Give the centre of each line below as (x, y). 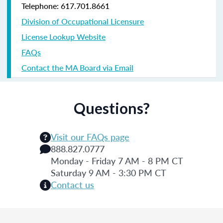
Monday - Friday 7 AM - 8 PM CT (117, 160)
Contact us (72, 184)
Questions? (111, 108)
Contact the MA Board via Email (77, 67)
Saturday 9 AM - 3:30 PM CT (109, 172)
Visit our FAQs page (90, 136)
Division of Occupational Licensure (83, 21)
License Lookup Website (63, 36)
